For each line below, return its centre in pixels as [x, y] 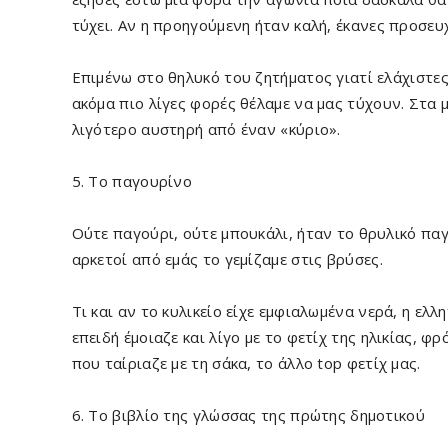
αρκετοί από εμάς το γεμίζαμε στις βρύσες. [227, 259]
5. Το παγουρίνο [131, 181]
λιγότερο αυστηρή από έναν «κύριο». [206, 129]
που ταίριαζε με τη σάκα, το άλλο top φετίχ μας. [246, 363]
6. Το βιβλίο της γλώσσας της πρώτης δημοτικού [248, 415]
